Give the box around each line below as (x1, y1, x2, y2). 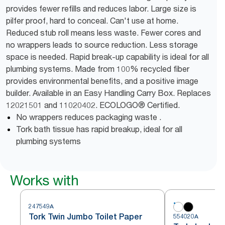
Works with (10, 172, 78, 189)
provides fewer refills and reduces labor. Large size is (6, 4, 196, 14)
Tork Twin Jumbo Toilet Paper (29, 212, 142, 221)
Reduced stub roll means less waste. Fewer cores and (6, 28, 201, 38)
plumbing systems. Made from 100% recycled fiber (6, 64, 189, 74)
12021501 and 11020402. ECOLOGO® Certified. (6, 100, 180, 110)
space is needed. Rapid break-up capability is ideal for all (6, 52, 209, 62)
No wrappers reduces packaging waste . (16, 112, 161, 122)
